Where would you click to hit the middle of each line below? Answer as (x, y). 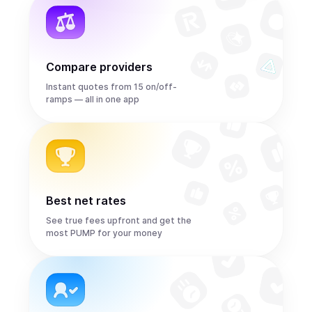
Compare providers (99, 67)
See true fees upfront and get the (119, 220)
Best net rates (86, 201)
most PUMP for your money (104, 233)
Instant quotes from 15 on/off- (111, 87)
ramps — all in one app (93, 99)
